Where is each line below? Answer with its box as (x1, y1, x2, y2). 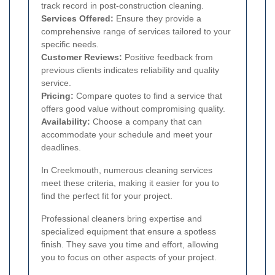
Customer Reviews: (41, 52, 122, 63)
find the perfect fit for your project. (41, 191, 172, 201)
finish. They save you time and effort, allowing (41, 239, 219, 250)
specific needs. (41, 39, 99, 50)
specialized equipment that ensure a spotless (41, 227, 216, 237)
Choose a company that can (90, 117, 202, 127)
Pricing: (41, 91, 74, 101)
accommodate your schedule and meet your (41, 130, 212, 140)
